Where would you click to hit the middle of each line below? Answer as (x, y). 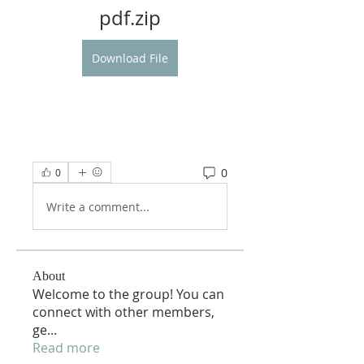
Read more (66, 348)
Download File (130, 58)
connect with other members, (123, 312)
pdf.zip (130, 18)
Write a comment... (98, 206)
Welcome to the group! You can (128, 294)
